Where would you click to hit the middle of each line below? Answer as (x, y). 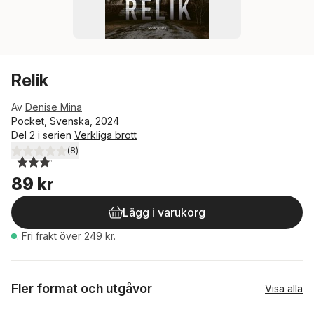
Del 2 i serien (43, 135)
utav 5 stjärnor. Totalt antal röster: (99, 156)
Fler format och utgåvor (82, 288)
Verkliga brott (105, 135)
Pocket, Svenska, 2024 (65, 121)
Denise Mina (54, 107)
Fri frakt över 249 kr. (69, 236)
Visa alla (284, 288)
